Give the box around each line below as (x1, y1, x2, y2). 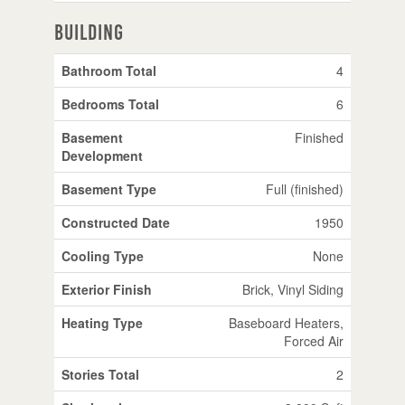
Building (53, 20, 124, 44)
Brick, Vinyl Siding (241, 279, 344, 298)
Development (61, 146, 143, 165)
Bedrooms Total (61, 94, 159, 113)
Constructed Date (61, 212, 170, 231)
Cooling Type (61, 246, 144, 265)
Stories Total (61, 364, 139, 383)
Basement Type (61, 179, 156, 198)
